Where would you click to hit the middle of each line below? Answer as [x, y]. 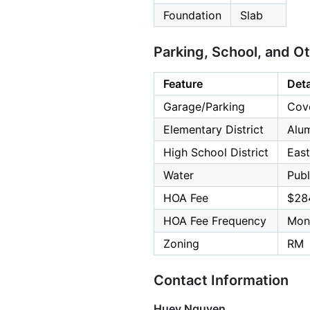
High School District [216, 153]
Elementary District [213, 130]
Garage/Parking [204, 107]
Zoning [181, 244]
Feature [183, 84]
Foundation [192, 16]
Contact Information [221, 281]
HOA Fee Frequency [215, 221]
